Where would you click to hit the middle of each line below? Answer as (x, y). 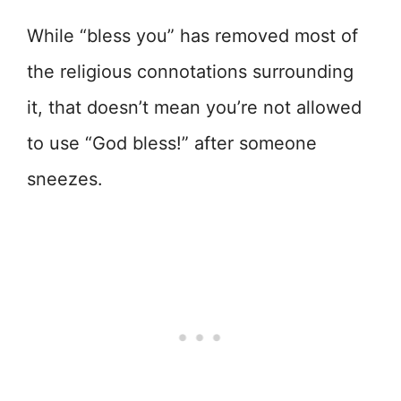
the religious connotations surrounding (190, 72)
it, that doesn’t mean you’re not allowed (194, 108)
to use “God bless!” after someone (172, 144)
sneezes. (65, 179)
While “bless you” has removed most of (192, 36)
